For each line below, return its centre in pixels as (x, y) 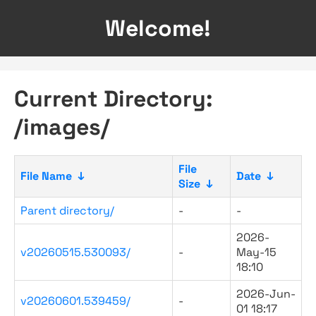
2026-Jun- (266, 294)
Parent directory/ (67, 211)
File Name (46, 176)
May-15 (256, 252)
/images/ (62, 127)
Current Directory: (114, 99)
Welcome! (158, 28)
